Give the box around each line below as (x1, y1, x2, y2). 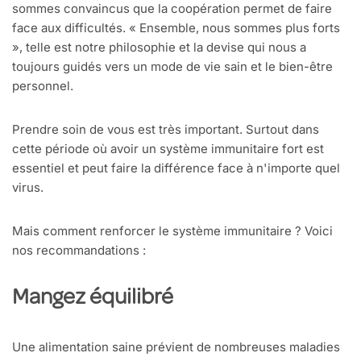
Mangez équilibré (12, 288, 173, 311)
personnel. (12, 78, 73, 94)
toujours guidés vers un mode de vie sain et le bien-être (12, 59, 333, 75)
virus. (12, 180, 44, 196)
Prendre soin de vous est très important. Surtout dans (12, 122, 319, 138)
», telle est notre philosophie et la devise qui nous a (12, 39, 306, 56)
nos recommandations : (12, 243, 146, 259)
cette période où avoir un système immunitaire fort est (12, 141, 324, 157)
